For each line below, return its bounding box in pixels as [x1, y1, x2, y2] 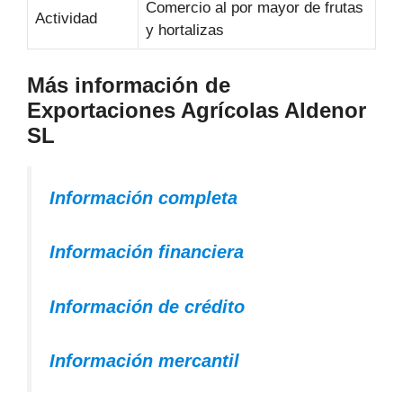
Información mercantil [49, 351, 239, 372]
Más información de [27, 72, 230, 97]
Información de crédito [49, 296, 245, 317]
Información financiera [49, 242, 244, 263]
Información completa [49, 187, 237, 208]
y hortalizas [146, 22, 224, 39]
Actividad [35, 10, 97, 27]
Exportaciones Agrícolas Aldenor [27, 97, 366, 122]
